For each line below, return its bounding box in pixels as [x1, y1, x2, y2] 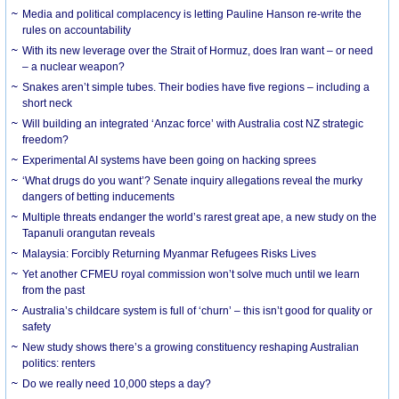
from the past [22, 283, 85, 297]
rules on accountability [22, 23, 132, 37]
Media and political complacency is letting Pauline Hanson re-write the [22, 7, 362, 20]
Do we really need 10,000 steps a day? [22, 377, 212, 390]
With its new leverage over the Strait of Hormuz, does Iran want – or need [22, 44, 374, 57]
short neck [22, 96, 73, 110]
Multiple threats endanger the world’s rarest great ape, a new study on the [22, 210, 378, 224]
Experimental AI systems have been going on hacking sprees [22, 153, 317, 167]
